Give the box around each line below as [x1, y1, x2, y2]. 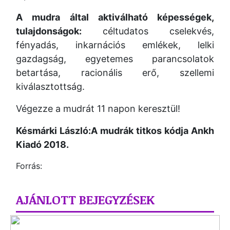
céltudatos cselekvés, [102, 26, 214, 36]
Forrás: [16, 161, 42, 171]
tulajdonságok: [16, 26, 103, 36]
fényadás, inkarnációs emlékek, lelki [16, 40, 214, 50]
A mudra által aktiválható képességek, [16, 12, 214, 23]
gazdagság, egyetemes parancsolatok [16, 53, 214, 64]
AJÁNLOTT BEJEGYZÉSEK [16, 191, 155, 208]
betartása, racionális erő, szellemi [16, 67, 214, 78]
